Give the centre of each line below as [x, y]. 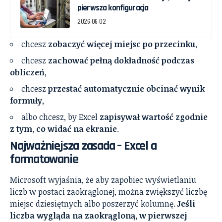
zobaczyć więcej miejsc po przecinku [122, 44]
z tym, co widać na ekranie [63, 129]
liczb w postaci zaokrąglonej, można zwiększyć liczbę [109, 192]
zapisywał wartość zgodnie [154, 117]
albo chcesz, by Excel [60, 117]
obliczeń [27, 73]
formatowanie [44, 160]
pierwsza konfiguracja [113, 8]
